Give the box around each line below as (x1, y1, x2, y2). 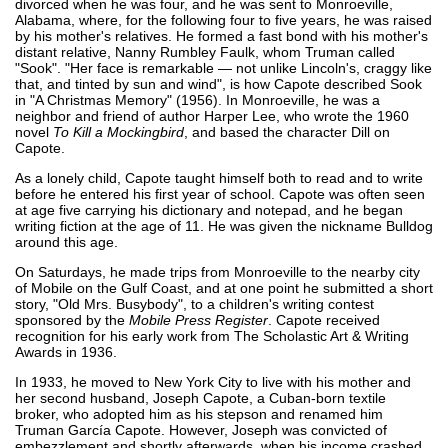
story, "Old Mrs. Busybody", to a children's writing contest (15, 295, 374, 312)
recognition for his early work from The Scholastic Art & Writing (15, 327, 409, 344)
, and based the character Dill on (184, 123, 390, 140)
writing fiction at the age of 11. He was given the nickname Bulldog (15, 217, 433, 234)
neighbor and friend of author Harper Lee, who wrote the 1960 (15, 107, 409, 124)
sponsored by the (15, 311, 129, 328)
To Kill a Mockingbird (53, 123, 184, 140)
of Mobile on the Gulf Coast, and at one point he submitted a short (15, 279, 433, 296)
